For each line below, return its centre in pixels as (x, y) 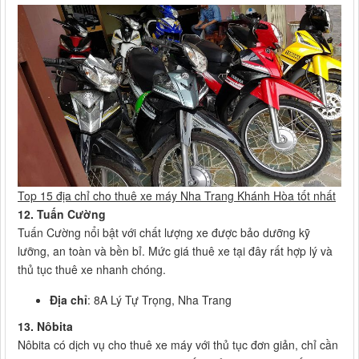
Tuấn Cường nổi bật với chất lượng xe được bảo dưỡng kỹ (164, 232)
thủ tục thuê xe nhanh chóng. (92, 269)
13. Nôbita (45, 326)
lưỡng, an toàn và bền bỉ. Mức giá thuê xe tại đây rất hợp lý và (175, 250)
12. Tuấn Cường (62, 214)
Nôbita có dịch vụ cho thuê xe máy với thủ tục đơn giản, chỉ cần (178, 344)
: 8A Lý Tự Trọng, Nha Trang (159, 299)
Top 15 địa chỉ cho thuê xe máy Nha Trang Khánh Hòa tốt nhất (177, 195)
